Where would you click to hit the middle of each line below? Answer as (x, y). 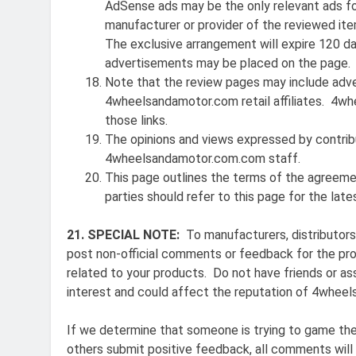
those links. (136, 120)
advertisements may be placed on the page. (228, 63)
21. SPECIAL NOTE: (123, 234)
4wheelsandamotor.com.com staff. (203, 158)
